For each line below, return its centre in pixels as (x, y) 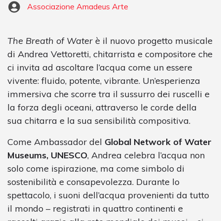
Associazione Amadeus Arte (78, 6)
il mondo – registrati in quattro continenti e (95, 208)
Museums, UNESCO (47, 155)
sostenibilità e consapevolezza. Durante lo (93, 182)
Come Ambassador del (56, 142)
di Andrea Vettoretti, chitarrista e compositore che (110, 54)
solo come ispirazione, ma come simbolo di (96, 168)
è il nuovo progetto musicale (153, 40)
